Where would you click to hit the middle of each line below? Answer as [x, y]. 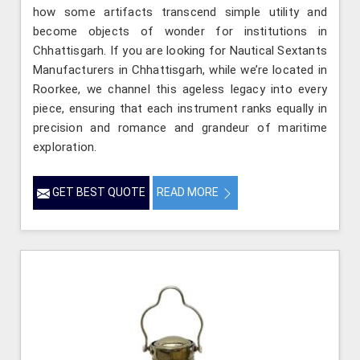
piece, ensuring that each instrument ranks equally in [180, 109]
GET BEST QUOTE [98, 192]
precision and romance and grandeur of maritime [180, 128]
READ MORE [189, 192]
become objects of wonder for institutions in [180, 32]
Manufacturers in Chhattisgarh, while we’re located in [180, 70]
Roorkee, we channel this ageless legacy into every [180, 90]
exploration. [65, 147]
